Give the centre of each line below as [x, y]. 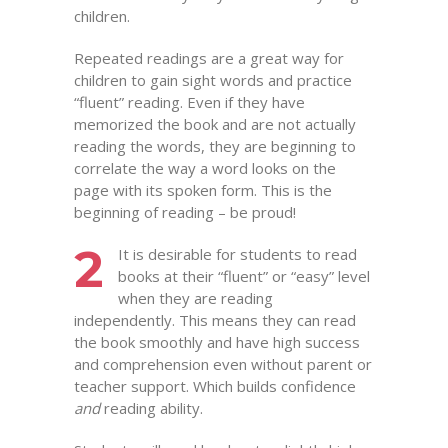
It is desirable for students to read [237, 254]
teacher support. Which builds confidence [215, 386]
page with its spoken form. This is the [203, 190]
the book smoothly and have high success [217, 342]
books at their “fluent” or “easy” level [244, 276]
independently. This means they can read [215, 320]
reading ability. [151, 408]
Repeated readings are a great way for [209, 58]
